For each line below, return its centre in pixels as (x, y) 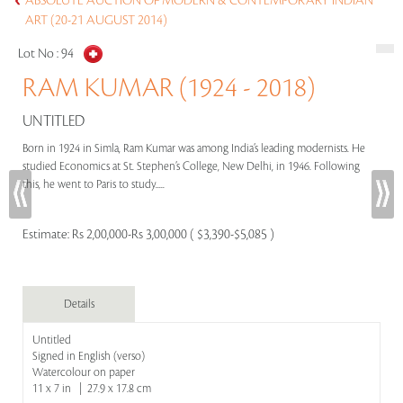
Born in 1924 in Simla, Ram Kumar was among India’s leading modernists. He (194, 148)
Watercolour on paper (84, 372)
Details (79, 304)
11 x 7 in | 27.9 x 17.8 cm (92, 389)
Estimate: (47, 235)
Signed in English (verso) (89, 356)
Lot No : (40, 54)
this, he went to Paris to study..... (95, 184)
